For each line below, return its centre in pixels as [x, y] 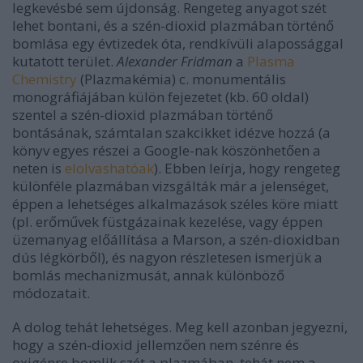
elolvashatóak [109, 169]
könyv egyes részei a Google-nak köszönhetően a [167, 151]
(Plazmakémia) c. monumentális [181, 79]
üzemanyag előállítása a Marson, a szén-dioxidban [176, 240]
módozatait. [51, 293]
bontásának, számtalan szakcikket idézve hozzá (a [171, 133]
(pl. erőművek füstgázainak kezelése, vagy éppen [167, 222]
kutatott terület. [64, 62]
